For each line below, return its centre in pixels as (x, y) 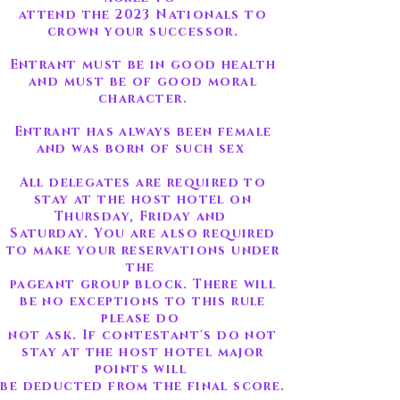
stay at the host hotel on (143, 200)
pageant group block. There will (143, 284)
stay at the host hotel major (143, 352)
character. (142, 99)
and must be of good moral (143, 82)
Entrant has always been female (143, 132)
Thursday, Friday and (143, 217)
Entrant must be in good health (143, 65)
